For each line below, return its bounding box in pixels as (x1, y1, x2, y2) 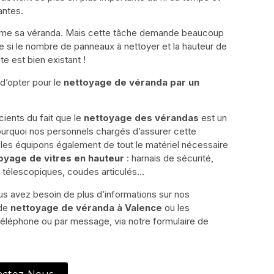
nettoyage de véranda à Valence (10, 201, 162, 213)
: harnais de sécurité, (124, 152, 213, 165)
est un (199, 112, 227, 124)
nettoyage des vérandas (84, 112, 199, 124)
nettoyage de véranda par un (64, 76, 199, 88)
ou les (162, 201, 190, 213)
